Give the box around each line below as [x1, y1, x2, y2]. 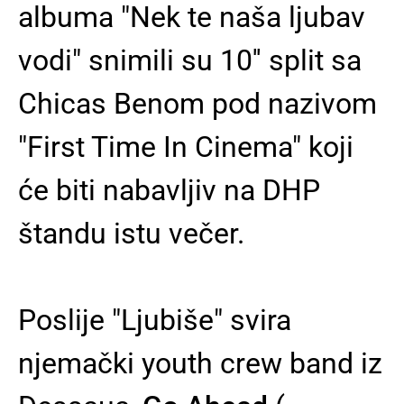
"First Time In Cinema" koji [18, 130, 353, 164]
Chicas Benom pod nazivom [18, 87, 377, 121]
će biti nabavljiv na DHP [18, 173, 320, 207]
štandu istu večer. [18, 216, 244, 251]
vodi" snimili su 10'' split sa [18, 43, 362, 78]
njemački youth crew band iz [18, 346, 382, 381]
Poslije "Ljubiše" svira [18, 303, 291, 337]
